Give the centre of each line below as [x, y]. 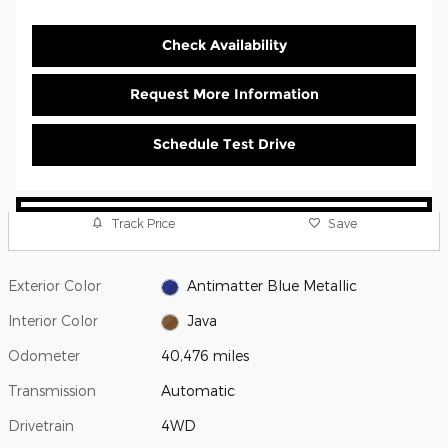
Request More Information [224, 94]
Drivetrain [41, 426]
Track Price [143, 222]
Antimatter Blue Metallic [271, 286]
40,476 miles [205, 356]
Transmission [52, 391]
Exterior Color [54, 286]
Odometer [44, 356]
